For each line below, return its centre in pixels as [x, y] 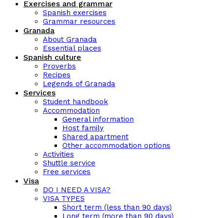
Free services [67, 172]
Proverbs [59, 66]
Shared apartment [95, 137]
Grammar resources [79, 21]
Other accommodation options [116, 145]
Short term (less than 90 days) [117, 207]
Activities [58, 154]
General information [98, 119]
